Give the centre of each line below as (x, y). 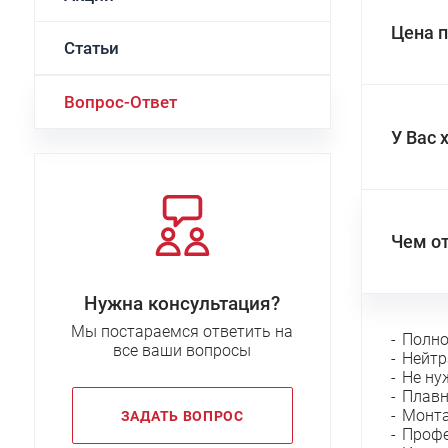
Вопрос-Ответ (120, 101)
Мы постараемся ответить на (182, 332)
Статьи (91, 48)
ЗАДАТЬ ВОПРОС (182, 415)
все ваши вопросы (182, 351)
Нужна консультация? (182, 303)
